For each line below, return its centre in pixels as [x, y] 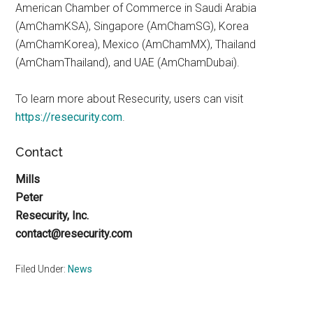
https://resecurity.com [69, 117]
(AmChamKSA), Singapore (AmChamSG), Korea [132, 26]
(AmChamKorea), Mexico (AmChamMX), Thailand [136, 44]
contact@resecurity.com [74, 233]
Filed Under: [42, 269]
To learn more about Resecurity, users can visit [130, 99]
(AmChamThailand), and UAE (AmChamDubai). [128, 62]
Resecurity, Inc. [52, 215]
